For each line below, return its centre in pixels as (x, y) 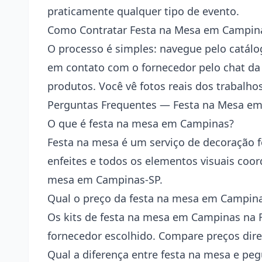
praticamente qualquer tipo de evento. (143, 11)
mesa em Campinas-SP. (105, 179)
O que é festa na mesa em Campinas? (141, 123)
